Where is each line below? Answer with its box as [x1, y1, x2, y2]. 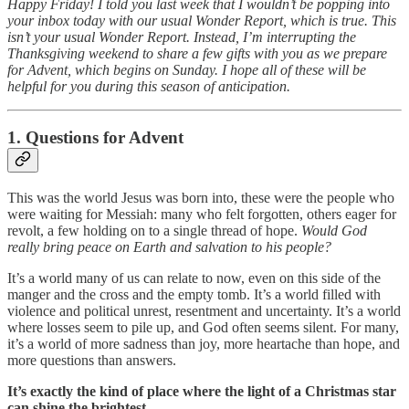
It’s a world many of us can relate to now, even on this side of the [7, 269, 381, 286]
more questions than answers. [7, 351, 180, 368]
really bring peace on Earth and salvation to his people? [7, 238, 335, 255]
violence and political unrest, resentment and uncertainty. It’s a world [7, 302, 401, 319]
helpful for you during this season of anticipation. [7, 78, 290, 94]
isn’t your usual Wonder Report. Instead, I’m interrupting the [7, 28, 356, 45]
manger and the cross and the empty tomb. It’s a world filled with [7, 286, 381, 302]
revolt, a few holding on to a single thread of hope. [7, 222, 301, 238]
